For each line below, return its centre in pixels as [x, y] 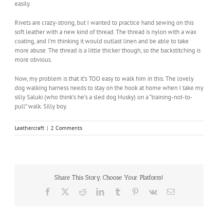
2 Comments [66, 127]
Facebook [66, 191]
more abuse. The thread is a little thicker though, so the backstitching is [108, 50]
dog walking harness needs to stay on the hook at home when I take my [109, 88]
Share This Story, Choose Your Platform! [109, 178]
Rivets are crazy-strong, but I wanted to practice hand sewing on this [104, 22]
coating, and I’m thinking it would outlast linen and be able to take [102, 41]
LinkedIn [118, 191]
